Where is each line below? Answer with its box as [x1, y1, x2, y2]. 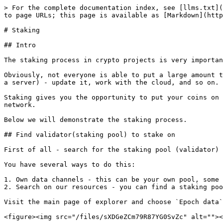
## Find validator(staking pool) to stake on [4, 131, 175, 138]
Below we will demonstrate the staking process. [4, 116, 187, 123]
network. [4, 101, 36, 109]
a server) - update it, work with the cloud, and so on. [4, 79, 219, 86]
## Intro [4, 41, 36, 49]
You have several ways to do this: [4, 161, 135, 168]
